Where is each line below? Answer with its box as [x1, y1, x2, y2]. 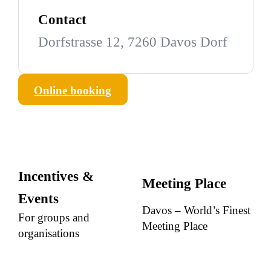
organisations [18, 227, 79, 240]
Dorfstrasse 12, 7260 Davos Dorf [38, 34, 227, 50]
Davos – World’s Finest [142, 203, 250, 217]
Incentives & [18, 169, 94, 184]
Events [18, 191, 59, 207]
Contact [38, 12, 87, 28]
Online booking [34, 83, 112, 97]
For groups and [18, 211, 90, 224]
